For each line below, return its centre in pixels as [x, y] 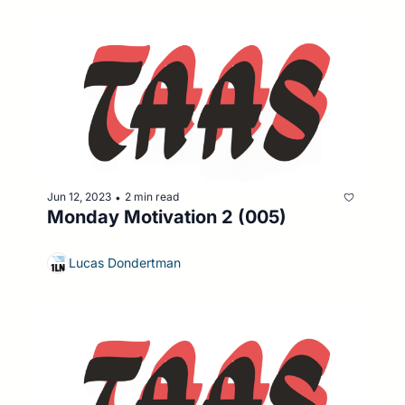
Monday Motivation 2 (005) [167, 217]
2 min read [152, 197]
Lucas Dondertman [125, 263]
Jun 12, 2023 [79, 197]
